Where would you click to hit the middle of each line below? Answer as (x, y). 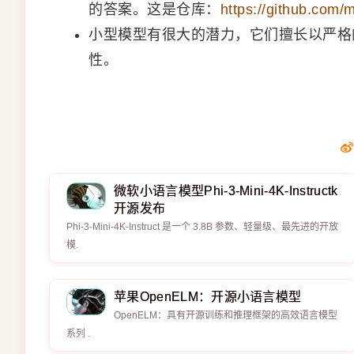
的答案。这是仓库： (154, 10)
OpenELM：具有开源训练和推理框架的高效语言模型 (226, 316)
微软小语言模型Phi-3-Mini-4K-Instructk (226, 191)
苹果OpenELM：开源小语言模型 (208, 297)
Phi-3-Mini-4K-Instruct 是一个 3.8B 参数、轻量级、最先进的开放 (202, 227)
